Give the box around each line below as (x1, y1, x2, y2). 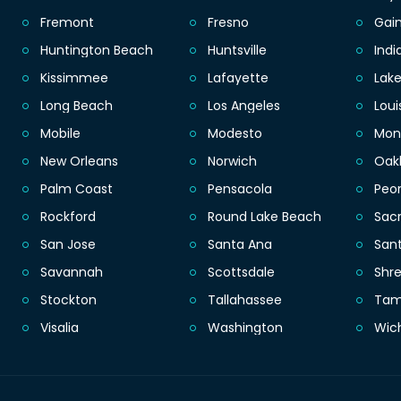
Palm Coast (40, 180, 113, 199)
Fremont (40, 13, 94, 32)
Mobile (40, 124, 81, 143)
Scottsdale (207, 263, 275, 282)
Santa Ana (207, 235, 272, 254)
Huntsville (207, 41, 267, 60)
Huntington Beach (40, 41, 153, 60)
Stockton (40, 291, 97, 310)
